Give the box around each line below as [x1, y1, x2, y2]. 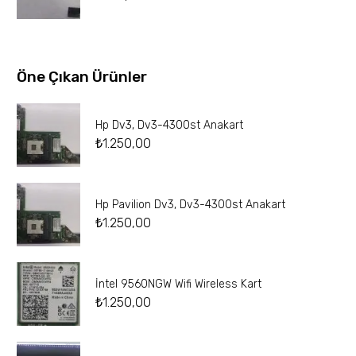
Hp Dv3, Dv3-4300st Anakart [95, 118, 243, 133]
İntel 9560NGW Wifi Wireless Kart [95, 277, 261, 292]
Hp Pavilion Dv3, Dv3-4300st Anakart [95, 198, 285, 212]
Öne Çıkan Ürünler [17, 68, 147, 87]
